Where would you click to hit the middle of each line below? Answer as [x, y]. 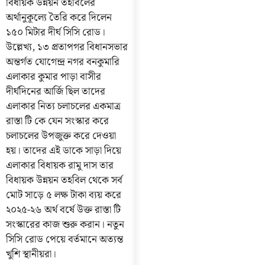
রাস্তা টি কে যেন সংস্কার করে [57, 121]
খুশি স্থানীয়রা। [31, 254]
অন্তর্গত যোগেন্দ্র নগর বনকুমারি [63, 62]
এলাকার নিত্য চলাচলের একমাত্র [63, 106]
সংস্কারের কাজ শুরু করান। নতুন [65, 224]
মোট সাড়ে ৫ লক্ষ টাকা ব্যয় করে [64, 195]
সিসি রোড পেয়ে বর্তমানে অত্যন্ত [64, 239]
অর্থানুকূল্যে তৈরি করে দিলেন [59, 17]
